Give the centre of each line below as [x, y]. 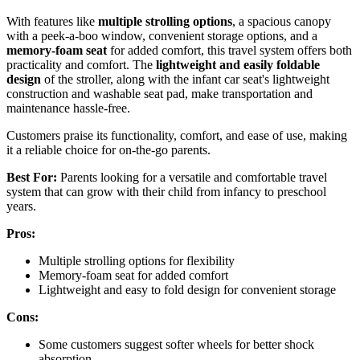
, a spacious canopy [282, 22]
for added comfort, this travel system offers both [229, 51]
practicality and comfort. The [81, 65]
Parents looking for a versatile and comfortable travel [192, 178]
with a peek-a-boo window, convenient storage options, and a [162, 36]
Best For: [32, 178]
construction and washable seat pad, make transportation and [160, 94]
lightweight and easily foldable [238, 65]
